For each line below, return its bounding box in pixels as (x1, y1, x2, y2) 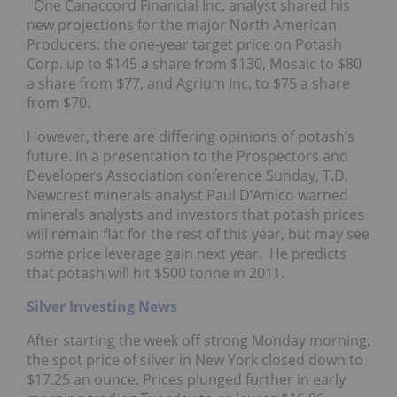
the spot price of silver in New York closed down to (27, 350, 363, 370)
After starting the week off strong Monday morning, (27, 331, 370, 351)
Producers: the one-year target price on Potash (27, 35, 342, 55)
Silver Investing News (27, 297, 177, 317)
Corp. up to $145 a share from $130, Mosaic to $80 (27, 54, 362, 74)
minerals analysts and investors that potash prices (27, 205, 364, 225)
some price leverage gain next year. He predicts (27, 244, 346, 264)
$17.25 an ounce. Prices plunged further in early (27, 370, 346, 390)
